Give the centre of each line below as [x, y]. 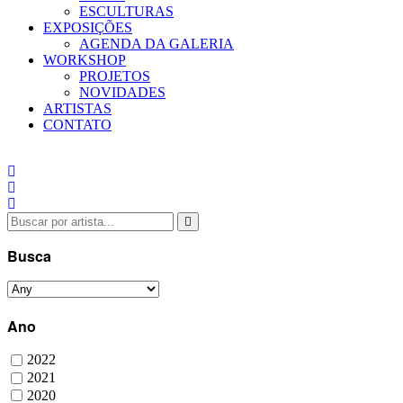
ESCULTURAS [126, 11]
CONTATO [77, 125]
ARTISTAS [77, 108]
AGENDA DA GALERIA [157, 44]
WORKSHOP [85, 60]
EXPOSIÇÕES [88, 27]
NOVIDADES [122, 92]
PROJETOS [115, 76]
